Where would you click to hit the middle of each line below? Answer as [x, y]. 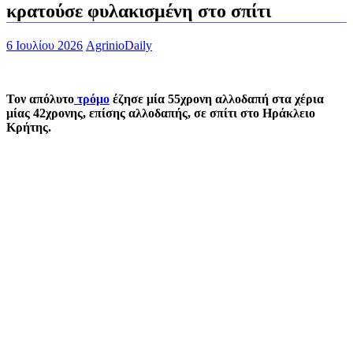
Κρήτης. [29, 127]
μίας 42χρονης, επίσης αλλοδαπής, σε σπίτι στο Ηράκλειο [161, 113]
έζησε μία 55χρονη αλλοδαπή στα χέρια [217, 98]
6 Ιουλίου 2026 [45, 45]
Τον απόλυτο [40, 98]
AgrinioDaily [119, 45]
